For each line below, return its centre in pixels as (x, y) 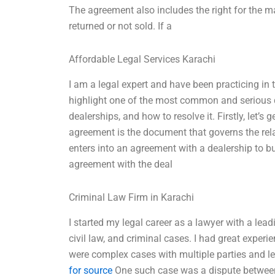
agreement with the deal (121, 165)
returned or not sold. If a (121, 26)
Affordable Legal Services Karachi (142, 60)
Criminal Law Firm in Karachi (132, 198)
